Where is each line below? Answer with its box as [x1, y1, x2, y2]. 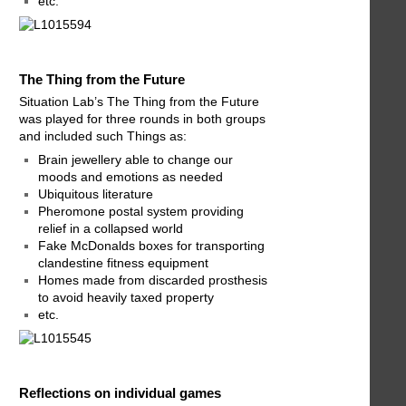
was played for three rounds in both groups [19, 111, 266, 126]
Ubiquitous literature [38, 186, 153, 201]
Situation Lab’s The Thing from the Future [19, 93, 259, 109]
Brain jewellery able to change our [38, 151, 233, 167]
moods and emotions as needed [38, 169, 223, 184]
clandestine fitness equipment [38, 255, 208, 270]
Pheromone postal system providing [38, 203, 244, 218]
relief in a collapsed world [38, 220, 183, 236]
